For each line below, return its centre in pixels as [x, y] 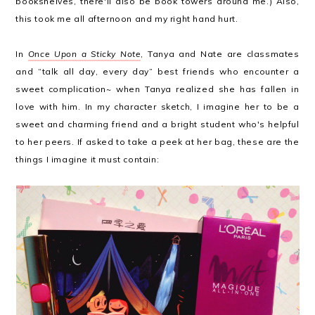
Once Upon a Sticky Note [84, 54]
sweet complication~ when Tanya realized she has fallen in [157, 89]
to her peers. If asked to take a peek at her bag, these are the [157, 142]
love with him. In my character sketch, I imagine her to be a [157, 107]
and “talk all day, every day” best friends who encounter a [157, 71]
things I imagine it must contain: [88, 159]
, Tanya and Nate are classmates [220, 54]
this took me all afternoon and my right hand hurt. [127, 19]
